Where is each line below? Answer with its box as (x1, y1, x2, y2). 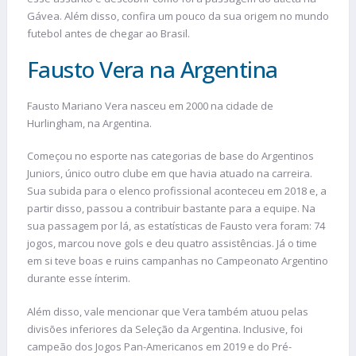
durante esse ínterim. (27, 271, 130, 286)
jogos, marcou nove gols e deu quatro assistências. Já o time (27, 236, 317, 251)
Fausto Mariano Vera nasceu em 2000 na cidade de (27, 98, 273, 113)
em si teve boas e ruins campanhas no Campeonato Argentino (27, 253, 328, 269)
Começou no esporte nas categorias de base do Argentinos (27, 149, 314, 164)
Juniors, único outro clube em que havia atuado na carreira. (27, 166, 312, 181)
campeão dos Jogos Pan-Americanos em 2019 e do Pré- (27, 339, 292, 354)
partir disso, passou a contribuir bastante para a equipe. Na (27, 201, 315, 216)
